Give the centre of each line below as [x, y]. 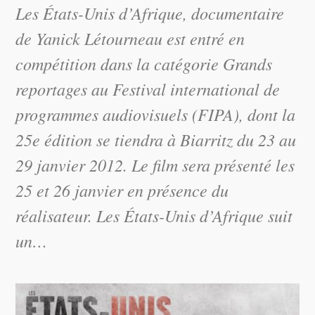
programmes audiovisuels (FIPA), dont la [156, 114]
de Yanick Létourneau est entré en [130, 38]
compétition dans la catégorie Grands [144, 63]
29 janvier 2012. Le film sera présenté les [155, 165]
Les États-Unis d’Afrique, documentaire [150, 13]
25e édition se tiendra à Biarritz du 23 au [156, 139]
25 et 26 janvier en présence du [122, 190]
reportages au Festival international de [148, 89]
